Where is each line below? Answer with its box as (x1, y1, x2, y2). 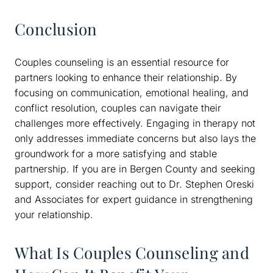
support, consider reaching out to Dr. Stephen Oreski (15, 177, 254, 190)
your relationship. (15, 208, 93, 221)
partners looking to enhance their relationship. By (15, 71, 237, 83)
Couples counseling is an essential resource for (15, 55, 229, 68)
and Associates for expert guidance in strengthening (15, 193, 253, 205)
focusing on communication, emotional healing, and (15, 86, 249, 99)
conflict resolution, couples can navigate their (15, 101, 221, 114)
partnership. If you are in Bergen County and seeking (15, 162, 255, 175)
